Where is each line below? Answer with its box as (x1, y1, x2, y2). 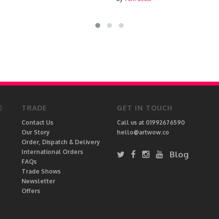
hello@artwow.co (117, 129, 169, 136)
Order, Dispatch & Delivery (22, 138, 100, 146)
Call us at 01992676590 (117, 119, 185, 126)
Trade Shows (22, 168, 61, 175)
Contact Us (22, 119, 53, 126)
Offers (22, 187, 40, 195)
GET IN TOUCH (117, 104, 173, 112)
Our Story (22, 129, 50, 136)
